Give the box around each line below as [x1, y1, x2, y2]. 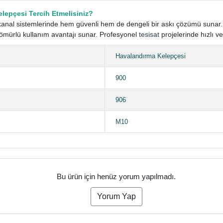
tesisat [139, 30, 160, 38]
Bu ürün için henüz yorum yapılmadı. [57, 172, 176, 181]
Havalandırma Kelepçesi [115, 52, 186, 60]
